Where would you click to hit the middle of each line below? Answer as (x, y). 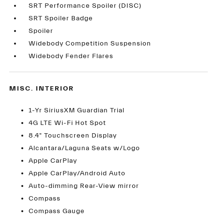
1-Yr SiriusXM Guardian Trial (77, 111)
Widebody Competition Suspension (90, 44)
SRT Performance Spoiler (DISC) (85, 6)
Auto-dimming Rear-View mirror (84, 186)
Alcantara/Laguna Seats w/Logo (85, 148)
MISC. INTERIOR (42, 89)
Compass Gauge (57, 211)
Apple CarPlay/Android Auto (77, 174)
